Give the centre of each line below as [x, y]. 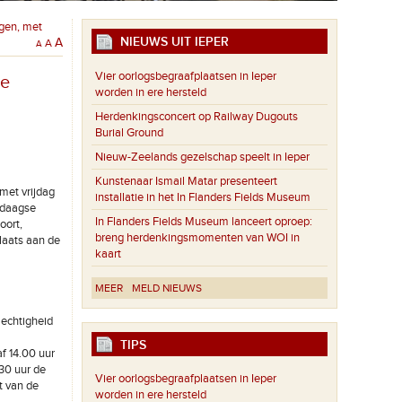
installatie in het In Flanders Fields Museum [203, 197]
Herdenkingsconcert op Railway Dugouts [197, 116]
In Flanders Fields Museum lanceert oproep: [204, 221]
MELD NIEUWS [167, 288]
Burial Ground [130, 132]
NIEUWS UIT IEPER [171, 42]
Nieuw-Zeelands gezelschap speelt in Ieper [203, 157]
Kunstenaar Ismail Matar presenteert [187, 181]
